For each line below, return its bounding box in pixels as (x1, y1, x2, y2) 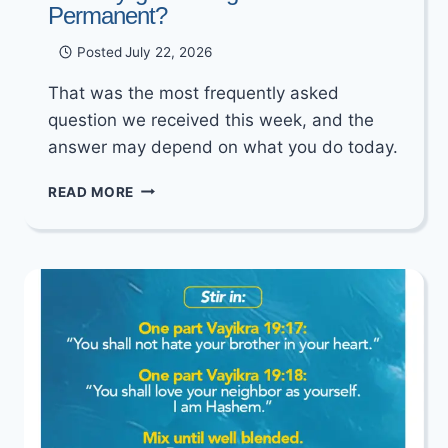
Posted (76, 43, 122, 60)
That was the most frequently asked (48, 82, 339, 103)
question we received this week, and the (48, 109, 374, 130)
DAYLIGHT (133, 199, 208, 216)
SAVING (133, 220, 190, 237)
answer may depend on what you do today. (48, 136, 398, 157)
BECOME (133, 262, 196, 279)
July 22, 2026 (124, 43, 212, 60)
